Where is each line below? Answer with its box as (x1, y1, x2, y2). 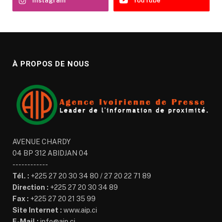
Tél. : (12, 171, 29, 180)
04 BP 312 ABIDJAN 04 (12, 149, 88, 157)
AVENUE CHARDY (12, 137, 71, 146)
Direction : (12, 183, 49, 191)
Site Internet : (12, 206, 62, 214)
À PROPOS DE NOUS (12, 59, 90, 68)
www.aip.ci (62, 206, 97, 214)
